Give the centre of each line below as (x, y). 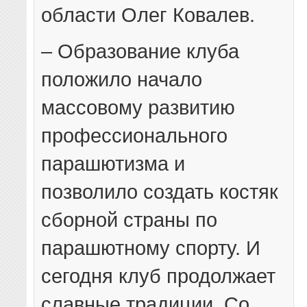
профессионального (135, 136)
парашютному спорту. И (151, 248)
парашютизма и (113, 164)
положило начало (122, 79)
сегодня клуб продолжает (159, 276)
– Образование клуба (140, 51)
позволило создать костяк (160, 192)
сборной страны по (130, 220)
